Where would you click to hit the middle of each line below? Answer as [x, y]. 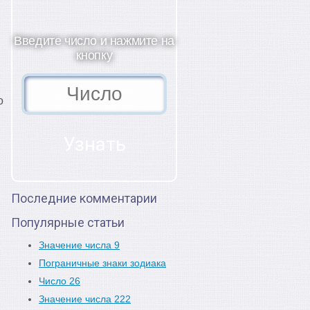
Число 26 [60, 281]
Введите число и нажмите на [94, 41]
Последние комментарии [84, 198]
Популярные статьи [68, 222]
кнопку [94, 55]
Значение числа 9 [79, 245]
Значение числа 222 [85, 299]
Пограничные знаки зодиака [102, 263]
